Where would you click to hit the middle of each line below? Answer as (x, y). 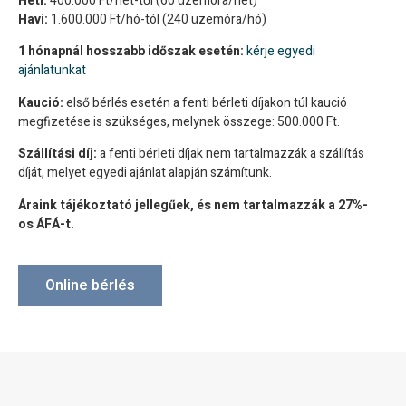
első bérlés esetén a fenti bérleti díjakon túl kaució (205, 102)
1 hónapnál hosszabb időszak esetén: (131, 52)
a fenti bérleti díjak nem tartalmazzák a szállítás (231, 154)
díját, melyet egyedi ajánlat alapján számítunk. (145, 173)
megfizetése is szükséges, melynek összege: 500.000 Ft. (179, 121)
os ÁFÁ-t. (46, 224)
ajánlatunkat (52, 71)
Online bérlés (90, 285)
